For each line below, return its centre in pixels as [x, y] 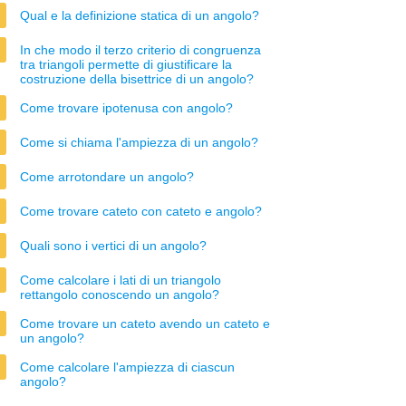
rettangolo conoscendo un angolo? [120, 295]
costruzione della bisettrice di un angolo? [137, 79]
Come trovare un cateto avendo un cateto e [145, 324]
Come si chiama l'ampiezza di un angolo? [139, 142]
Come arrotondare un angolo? [107, 177]
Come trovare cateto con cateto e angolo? [141, 211]
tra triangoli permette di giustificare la [126, 64]
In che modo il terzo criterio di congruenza [140, 50]
